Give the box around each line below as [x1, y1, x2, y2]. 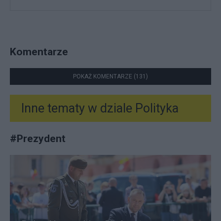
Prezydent [17, 132, 66, 145]
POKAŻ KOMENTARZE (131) [73, 73, 148, 80]
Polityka [132, 101, 179, 116]
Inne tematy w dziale [21, 101, 132, 116]
